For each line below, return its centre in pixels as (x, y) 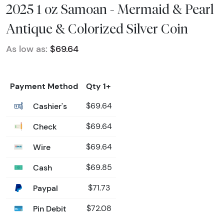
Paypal (44, 188)
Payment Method (44, 86)
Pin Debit (48, 208)
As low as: (27, 49)
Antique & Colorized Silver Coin (97, 28)
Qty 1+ (98, 86)
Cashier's (49, 106)
